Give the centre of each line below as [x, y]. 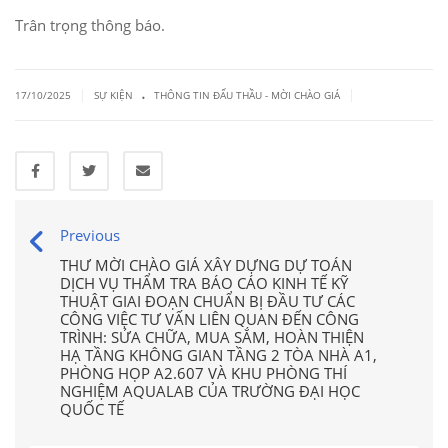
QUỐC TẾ [92, 409]
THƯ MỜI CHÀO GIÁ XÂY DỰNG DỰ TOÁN [206, 265]
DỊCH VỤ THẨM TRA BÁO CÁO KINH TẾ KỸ [204, 283]
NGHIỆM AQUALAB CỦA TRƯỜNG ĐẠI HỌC [210, 391]
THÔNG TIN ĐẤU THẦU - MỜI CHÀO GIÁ [247, 95]
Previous [90, 235]
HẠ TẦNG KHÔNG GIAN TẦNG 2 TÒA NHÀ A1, [218, 355]
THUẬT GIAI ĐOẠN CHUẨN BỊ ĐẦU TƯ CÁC [207, 301]
